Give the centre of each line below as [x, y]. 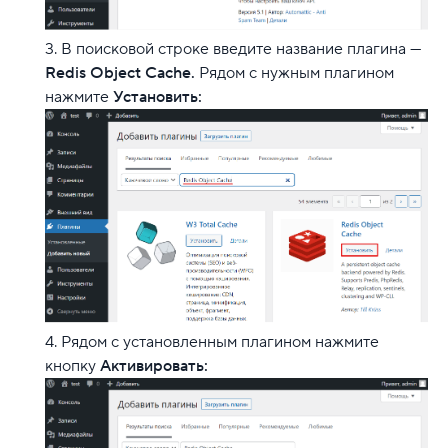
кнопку [72, 366]
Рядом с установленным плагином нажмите [220, 342]
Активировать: [154, 366]
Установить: [157, 96]
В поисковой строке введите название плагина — [241, 48]
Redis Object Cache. [122, 72]
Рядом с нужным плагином [296, 72]
